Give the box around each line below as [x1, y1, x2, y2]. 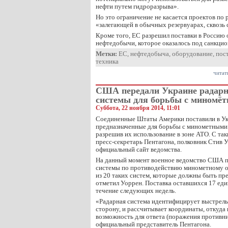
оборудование [172, 50, 213, 58]
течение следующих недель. [96, 187, 176, 194]
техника [96, 58, 119, 65]
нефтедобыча [130, 50, 169, 58]
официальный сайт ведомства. [96, 146, 182, 153]
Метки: [96, 50, 117, 58]
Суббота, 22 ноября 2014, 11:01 [96, 104, 180, 111]
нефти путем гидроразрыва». [96, 3, 179, 10]
